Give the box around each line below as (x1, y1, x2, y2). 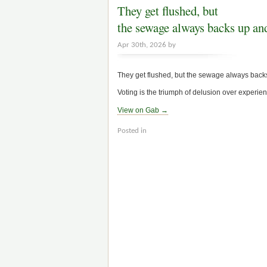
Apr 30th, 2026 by (117, 41, 176, 49)
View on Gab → (117, 105, 168, 114)
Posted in (117, 126, 147, 135)
